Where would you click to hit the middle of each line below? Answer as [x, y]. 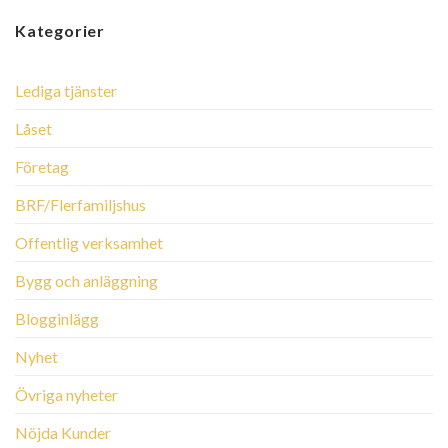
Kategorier [60, 30]
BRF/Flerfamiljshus [80, 205]
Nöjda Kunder [63, 433]
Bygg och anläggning [86, 281]
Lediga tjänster [66, 91]
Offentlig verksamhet [89, 243]
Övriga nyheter [66, 395]
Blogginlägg [57, 319]
